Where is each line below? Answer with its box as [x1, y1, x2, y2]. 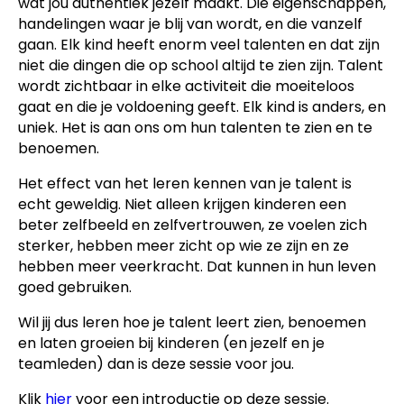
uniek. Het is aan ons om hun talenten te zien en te [18, 117, 372, 138]
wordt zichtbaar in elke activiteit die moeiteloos [18, 76, 354, 96]
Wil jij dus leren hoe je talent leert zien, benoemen [18, 312, 366, 333]
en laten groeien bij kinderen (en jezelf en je [18, 333, 325, 353]
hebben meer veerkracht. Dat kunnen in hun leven [18, 256, 376, 277]
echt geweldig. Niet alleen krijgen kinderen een [18, 194, 346, 215]
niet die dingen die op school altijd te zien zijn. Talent [18, 55, 383, 76]
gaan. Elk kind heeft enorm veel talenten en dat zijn [18, 34, 380, 55]
